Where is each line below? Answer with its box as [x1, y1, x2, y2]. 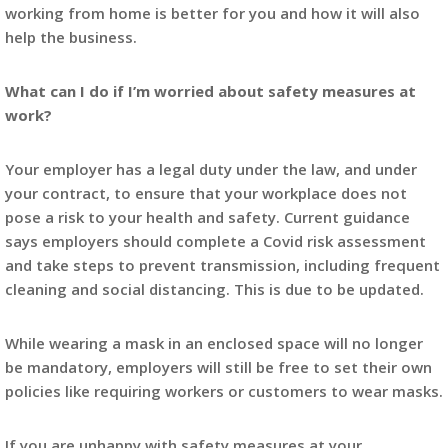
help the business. [5, 27, 137, 47]
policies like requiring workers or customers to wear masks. [5, 381, 443, 401]
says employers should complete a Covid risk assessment [5, 231, 426, 251]
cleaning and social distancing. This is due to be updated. [5, 279, 424, 299]
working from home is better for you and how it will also [5, 3, 420, 23]
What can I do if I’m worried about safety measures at [5, 81, 416, 101]
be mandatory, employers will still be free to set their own [5, 357, 432, 377]
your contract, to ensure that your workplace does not [5, 183, 407, 203]
